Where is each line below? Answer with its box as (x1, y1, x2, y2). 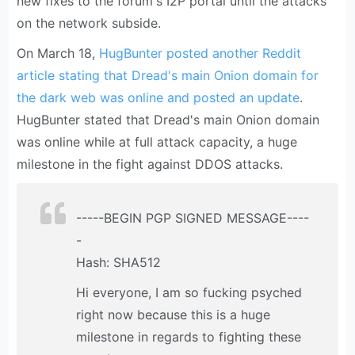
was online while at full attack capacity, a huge (17, 134, 298, 151)
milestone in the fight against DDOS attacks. (17, 156, 284, 173)
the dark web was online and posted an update (17, 90, 300, 106)
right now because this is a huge (76, 307, 271, 323)
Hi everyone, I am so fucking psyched (76, 284, 303, 301)
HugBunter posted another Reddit (99, 45, 302, 62)
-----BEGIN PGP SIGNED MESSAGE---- (76, 210, 310, 227)
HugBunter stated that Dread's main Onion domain (17, 112, 320, 128)
